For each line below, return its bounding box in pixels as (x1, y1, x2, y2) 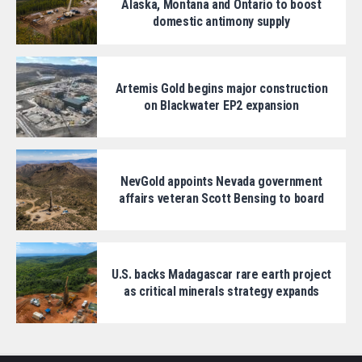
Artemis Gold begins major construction (115, 81, 328, 97)
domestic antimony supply (153, 13, 290, 29)
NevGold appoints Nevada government (120, 174, 323, 190)
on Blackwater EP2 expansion (144, 98, 299, 114)
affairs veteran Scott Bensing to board (119, 191, 324, 207)
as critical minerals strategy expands (123, 284, 320, 300)
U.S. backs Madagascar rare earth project (111, 267, 332, 283)
